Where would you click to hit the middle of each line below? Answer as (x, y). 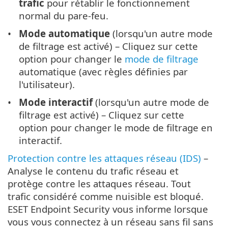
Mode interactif (56, 102)
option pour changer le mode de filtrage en (116, 128)
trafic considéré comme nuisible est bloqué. (106, 196)
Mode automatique (65, 34)
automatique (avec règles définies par (104, 72)
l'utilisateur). (47, 84)
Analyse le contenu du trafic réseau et (93, 171)
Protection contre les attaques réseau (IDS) (104, 158)
